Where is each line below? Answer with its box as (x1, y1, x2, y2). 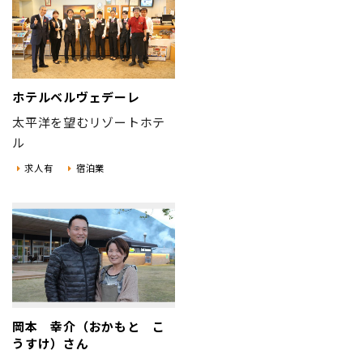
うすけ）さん (12, 335, 89, 352)
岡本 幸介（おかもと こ (12, 318, 165, 335)
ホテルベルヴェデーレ (12, 88, 140, 106)
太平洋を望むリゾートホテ (12, 113, 165, 130)
